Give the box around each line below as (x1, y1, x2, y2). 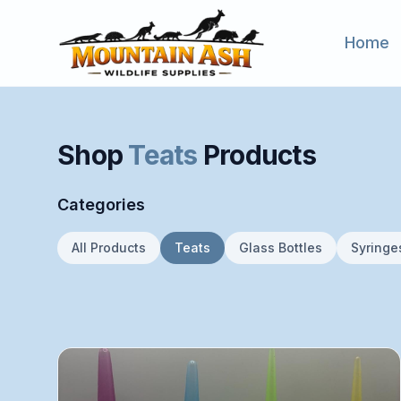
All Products (72, 240, 146, 255)
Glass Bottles (239, 240, 322, 255)
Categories (57, 195, 145, 214)
